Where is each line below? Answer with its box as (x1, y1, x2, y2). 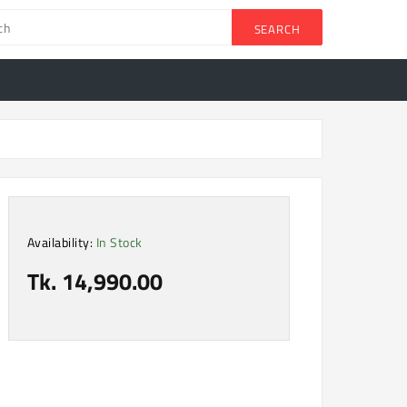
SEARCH (253, 19, 301, 38)
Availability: (26, 232, 96, 252)
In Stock (95, 232, 143, 252)
